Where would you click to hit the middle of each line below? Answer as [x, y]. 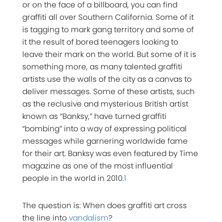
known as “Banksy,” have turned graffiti [94, 116]
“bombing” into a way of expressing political [105, 129]
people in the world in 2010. [73, 178]
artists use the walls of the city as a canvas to [107, 79]
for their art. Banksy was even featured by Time [110, 154]
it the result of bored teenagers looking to [100, 42]
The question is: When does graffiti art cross [105, 206]
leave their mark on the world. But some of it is [109, 55]
